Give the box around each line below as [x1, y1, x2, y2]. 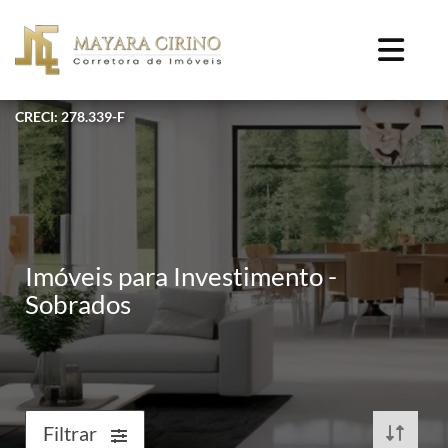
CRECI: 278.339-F [15, 107, 125, 125]
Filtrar [43, 421, 101, 445]
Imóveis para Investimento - [25, 260, 337, 292]
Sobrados [25, 288, 131, 320]
